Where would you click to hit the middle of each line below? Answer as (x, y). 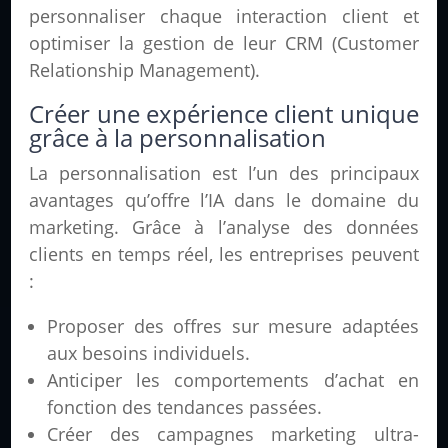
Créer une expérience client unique (224, 114)
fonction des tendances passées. (185, 407)
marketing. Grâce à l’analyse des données (224, 227)
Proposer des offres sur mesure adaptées (233, 326)
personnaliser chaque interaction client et (224, 16)
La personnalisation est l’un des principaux (224, 173)
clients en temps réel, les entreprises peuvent (224, 254)
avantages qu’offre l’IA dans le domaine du (224, 200)
